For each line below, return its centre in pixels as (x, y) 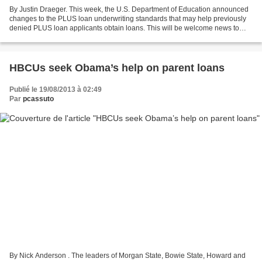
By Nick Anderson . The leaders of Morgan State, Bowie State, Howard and (127, 255)
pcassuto (38, 99)
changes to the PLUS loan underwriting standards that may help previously (128, 19)
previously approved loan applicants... (70, 38)
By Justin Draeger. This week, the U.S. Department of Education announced (129, 10)
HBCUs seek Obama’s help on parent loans (117, 68)
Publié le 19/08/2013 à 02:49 (56, 90)
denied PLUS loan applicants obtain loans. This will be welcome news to (124, 28)
